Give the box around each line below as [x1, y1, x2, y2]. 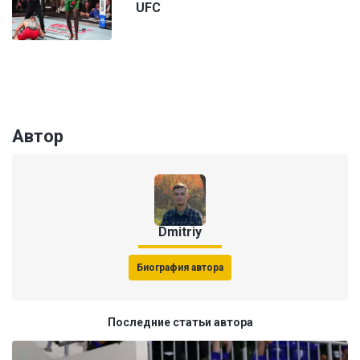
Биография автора [137, 262, 223, 274]
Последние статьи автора [107, 316, 253, 329]
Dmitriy [158, 224, 202, 240]
